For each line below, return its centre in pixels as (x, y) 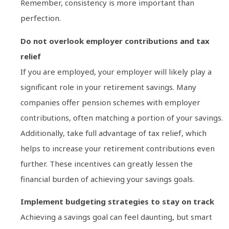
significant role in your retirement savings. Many (108, 87)
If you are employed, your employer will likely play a (116, 71)
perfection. (41, 18)
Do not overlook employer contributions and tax (115, 41)
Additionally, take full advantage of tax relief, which (113, 133)
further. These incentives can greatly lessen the (107, 163)
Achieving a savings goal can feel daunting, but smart (116, 217)
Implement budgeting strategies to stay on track (117, 202)
